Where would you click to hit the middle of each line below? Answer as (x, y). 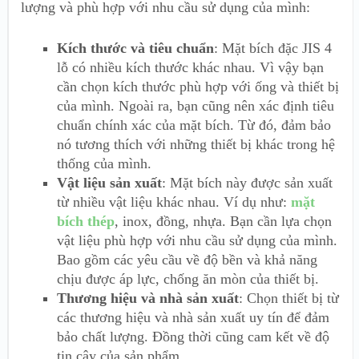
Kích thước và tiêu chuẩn (135, 48)
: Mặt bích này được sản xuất (247, 183)
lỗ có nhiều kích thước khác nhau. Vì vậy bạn (190, 68)
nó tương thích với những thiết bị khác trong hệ (196, 145)
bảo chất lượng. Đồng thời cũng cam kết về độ (193, 337)
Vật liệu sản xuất (109, 183)
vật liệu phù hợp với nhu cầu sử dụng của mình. (197, 241)
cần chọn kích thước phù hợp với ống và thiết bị (198, 87)
